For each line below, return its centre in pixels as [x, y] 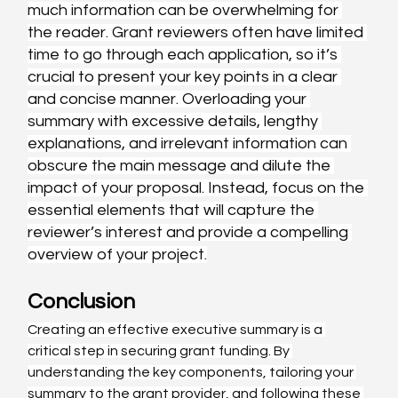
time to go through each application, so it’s [185, 54]
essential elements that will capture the [173, 210]
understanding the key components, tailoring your [192, 372]
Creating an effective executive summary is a [177, 329]
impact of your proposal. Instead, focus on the [198, 187]
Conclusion [82, 301]
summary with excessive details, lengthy [175, 121]
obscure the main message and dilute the [181, 165]
